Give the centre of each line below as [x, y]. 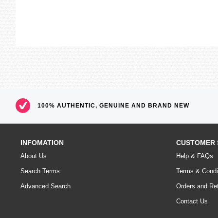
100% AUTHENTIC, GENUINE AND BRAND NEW [113, 105]
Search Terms [40, 171]
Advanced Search [45, 186]
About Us [34, 156]
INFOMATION [42, 142]
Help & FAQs [195, 156]
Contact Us [192, 201]
